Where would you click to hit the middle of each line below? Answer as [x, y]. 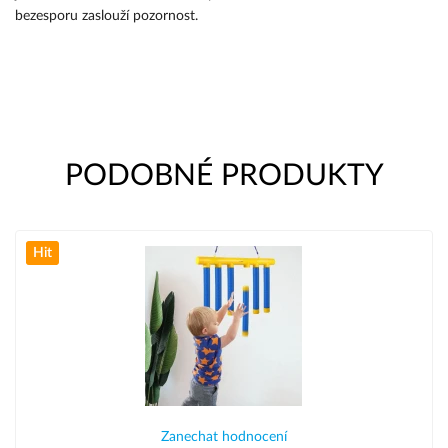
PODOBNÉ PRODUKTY [224, 176]
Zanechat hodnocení [224, 437]
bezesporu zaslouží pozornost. [106, 16]
